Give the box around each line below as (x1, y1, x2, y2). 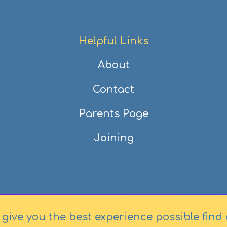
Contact (93, 84, 134, 96)
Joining (93, 132, 134, 144)
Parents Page (79, 108, 148, 120)
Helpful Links (79, 35, 148, 47)
